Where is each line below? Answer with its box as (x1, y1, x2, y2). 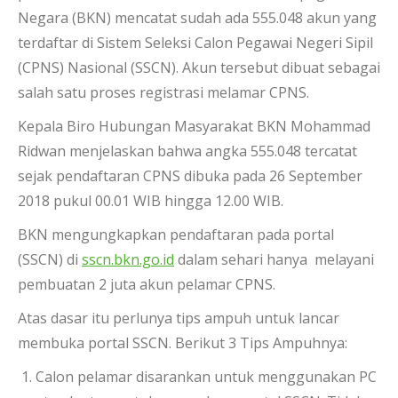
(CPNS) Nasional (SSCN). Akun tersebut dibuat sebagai (18, 58, 380, 77)
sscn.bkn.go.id (82, 250, 174, 269)
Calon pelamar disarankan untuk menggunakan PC (36, 367, 377, 386)
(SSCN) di (18, 250, 82, 269)
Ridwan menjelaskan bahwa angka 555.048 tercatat (18, 141, 357, 161)
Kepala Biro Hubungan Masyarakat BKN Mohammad (18, 116, 370, 136)
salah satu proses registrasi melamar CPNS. (18, 83, 309, 102)
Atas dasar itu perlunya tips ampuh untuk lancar (18, 308, 339, 328)
